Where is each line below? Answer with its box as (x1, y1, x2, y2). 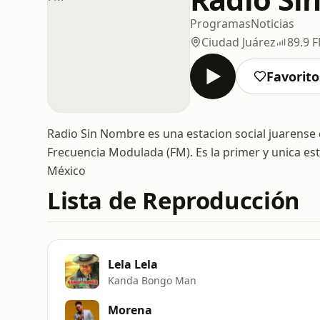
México (47, 163, 86, 179)
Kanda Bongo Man (108, 273, 196, 287)
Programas (190, 15, 251, 31)
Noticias (251, 15, 294, 31)
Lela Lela (108, 256, 158, 272)
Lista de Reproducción (47, 184, 300, 216)
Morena (108, 301, 152, 318)
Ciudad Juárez (201, 34, 276, 50)
